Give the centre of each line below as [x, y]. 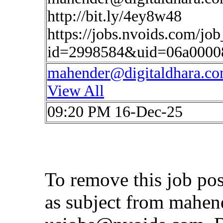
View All [76, 91]
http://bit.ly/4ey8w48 [114, 16]
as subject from [107, 202]
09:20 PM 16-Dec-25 [115, 112]
